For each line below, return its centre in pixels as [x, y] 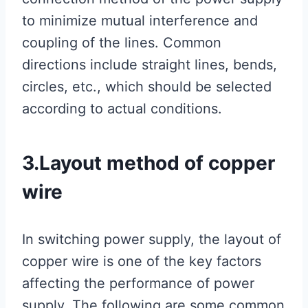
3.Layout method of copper [148, 163]
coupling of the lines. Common [122, 43]
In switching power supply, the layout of [152, 240]
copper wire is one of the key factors [142, 262]
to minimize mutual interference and [140, 21]
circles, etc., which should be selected [147, 87]
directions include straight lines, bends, [150, 65]
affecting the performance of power [138, 284]
